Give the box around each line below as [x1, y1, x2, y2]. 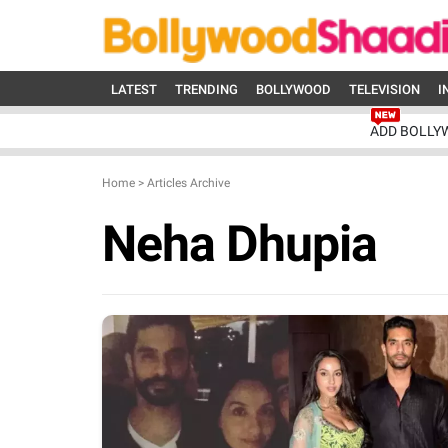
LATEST [111, 82, 157, 97]
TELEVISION [349, 82, 420, 97]
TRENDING [175, 82, 238, 97]
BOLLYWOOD [256, 82, 331, 97]
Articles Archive [147, 176, 230, 190]
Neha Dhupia [102, 215, 377, 273]
